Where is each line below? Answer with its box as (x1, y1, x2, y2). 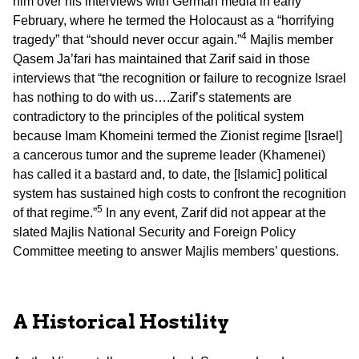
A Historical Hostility (13, 309, 229, 333)
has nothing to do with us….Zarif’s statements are (13, 90, 292, 104)
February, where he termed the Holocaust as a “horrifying (13, 13, 334, 27)
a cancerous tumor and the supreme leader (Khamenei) (13, 147, 325, 162)
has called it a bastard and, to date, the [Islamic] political (13, 167, 328, 181)
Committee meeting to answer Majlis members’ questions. (13, 244, 339, 258)
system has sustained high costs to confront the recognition (13, 186, 346, 200)
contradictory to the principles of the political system (13, 109, 304, 123)
